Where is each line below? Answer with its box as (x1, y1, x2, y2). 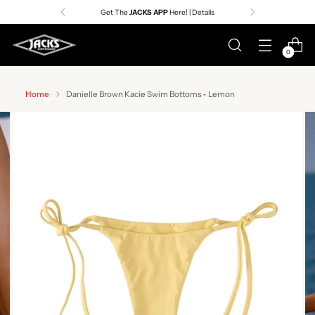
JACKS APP (129, 7, 168, 17)
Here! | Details (168, 7, 214, 17)
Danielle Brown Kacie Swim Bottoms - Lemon (66, 89, 235, 99)
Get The (101, 7, 129, 17)
